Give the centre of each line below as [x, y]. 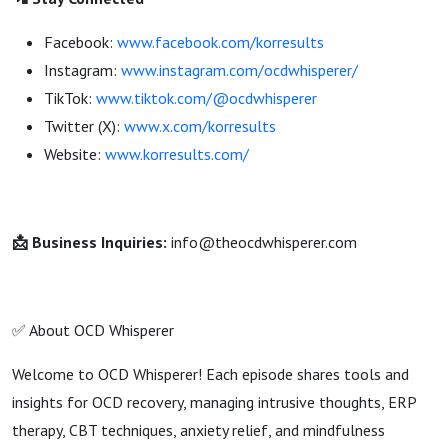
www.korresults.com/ [177, 154]
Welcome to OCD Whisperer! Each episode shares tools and [210, 374]
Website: [74, 154]
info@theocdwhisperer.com [262, 242]
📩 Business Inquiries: [89, 242]
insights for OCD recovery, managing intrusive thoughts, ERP [214, 402]
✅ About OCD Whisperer [93, 330]
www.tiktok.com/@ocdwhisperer [206, 98]
